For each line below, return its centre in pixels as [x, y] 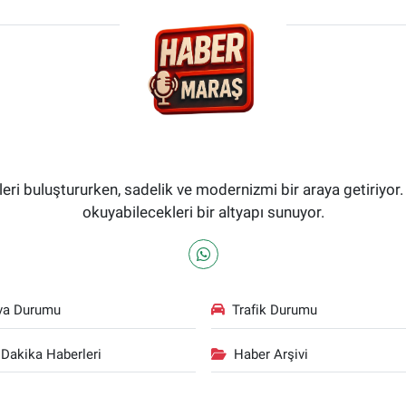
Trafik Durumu [275, 310]
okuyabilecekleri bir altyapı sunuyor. [203, 213]
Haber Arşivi [271, 354]
